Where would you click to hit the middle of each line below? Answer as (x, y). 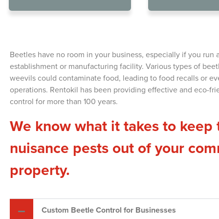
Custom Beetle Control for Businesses (109, 210)
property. (40, 170)
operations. (30, 89)
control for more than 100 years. (64, 101)
